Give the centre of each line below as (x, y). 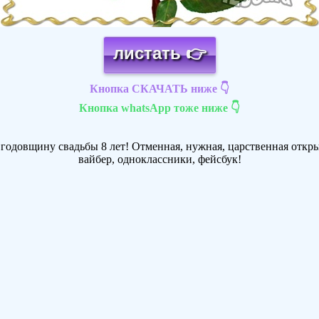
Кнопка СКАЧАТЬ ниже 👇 (159, 89)
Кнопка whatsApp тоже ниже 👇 (159, 108)
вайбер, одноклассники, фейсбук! (159, 159)
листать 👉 (159, 53)
